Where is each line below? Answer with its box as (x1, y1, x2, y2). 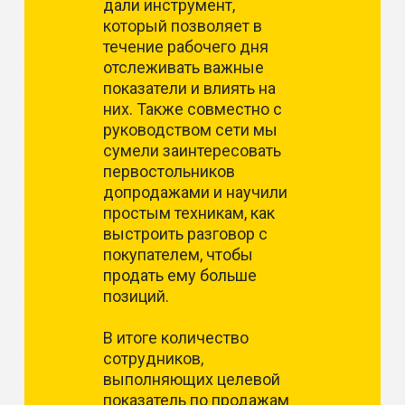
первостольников (103, 162, 235, 181)
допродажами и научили (103, 183, 287, 202)
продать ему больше (103, 266, 257, 285)
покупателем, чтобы (103, 245, 253, 264)
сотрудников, (103, 349, 203, 368)
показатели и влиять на (103, 79, 276, 98)
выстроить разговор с (103, 224, 268, 243)
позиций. (103, 287, 169, 306)
